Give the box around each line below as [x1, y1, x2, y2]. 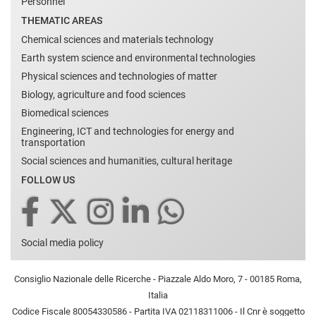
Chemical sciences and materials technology [21, 33, 214, 45]
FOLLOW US [21, 174, 75, 186]
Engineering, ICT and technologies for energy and [21, 125, 234, 137]
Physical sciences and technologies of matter [21, 70, 217, 82]
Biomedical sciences [21, 107, 109, 119]
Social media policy [21, 236, 104, 248]
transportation [21, 136, 85, 148]
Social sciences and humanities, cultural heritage [21, 154, 232, 166]
